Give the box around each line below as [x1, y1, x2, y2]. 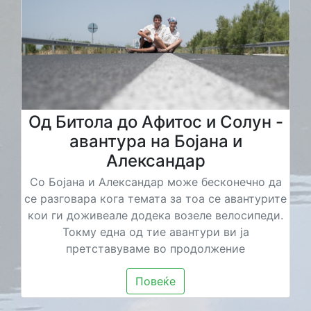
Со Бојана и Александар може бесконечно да [29, 174, 282, 189]
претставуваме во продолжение [66, 241, 245, 255]
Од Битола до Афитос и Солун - [28, 111, 283, 132]
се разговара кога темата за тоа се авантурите [24, 191, 287, 205]
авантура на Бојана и [69, 131, 242, 151]
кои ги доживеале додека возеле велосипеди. [28, 208, 283, 222]
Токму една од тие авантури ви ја [62, 224, 249, 239]
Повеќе [135, 274, 176, 288]
